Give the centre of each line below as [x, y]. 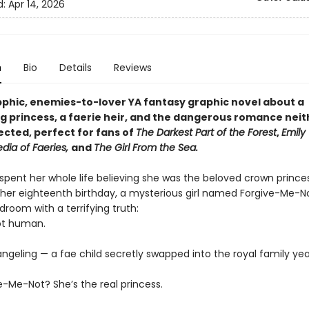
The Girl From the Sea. [146, 148]
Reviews [132, 68]
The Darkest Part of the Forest [206, 132]
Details [75, 68]
